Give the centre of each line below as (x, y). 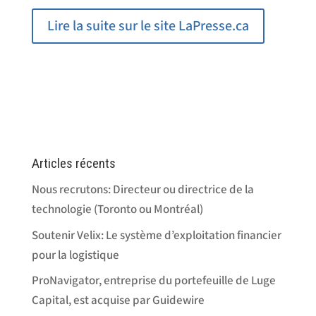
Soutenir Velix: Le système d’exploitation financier (156, 235)
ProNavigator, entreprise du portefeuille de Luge (153, 281)
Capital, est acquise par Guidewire (118, 300)
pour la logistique (75, 255)
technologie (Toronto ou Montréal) (117, 209)
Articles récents (73, 163)
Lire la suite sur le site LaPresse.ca (148, 26)
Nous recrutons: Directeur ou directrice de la (142, 190)
